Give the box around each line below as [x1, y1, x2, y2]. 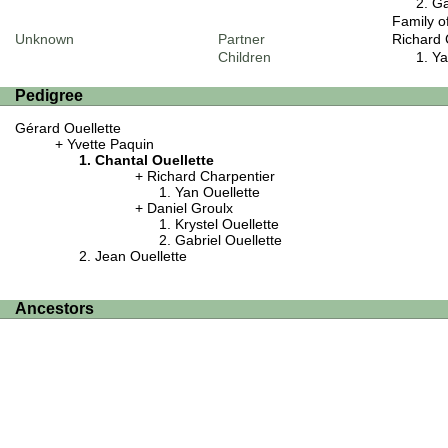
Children [217, 48, 271, 65]
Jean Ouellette [95, 248, 187, 265]
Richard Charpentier [147, 168, 275, 185]
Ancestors [15, 300, 94, 317]
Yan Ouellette [175, 184, 260, 201]
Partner [217, 30, 265, 47]
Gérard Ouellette [15, 120, 121, 137]
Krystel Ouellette [175, 216, 279, 233]
